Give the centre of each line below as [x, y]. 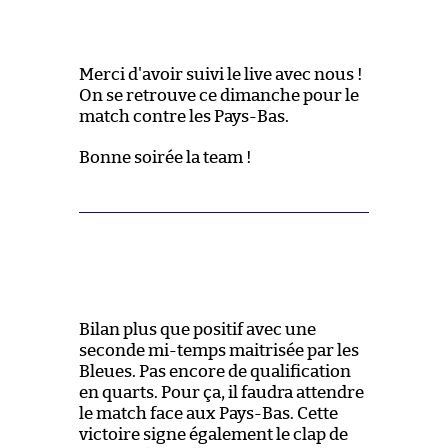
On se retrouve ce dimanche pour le [218, 95]
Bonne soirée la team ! [165, 157]
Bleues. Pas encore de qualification [214, 371]
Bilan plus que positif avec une [197, 329]
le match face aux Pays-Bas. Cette [208, 413]
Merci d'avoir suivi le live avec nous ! [220, 74]
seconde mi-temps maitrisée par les [218, 350]
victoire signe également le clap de [213, 434]
